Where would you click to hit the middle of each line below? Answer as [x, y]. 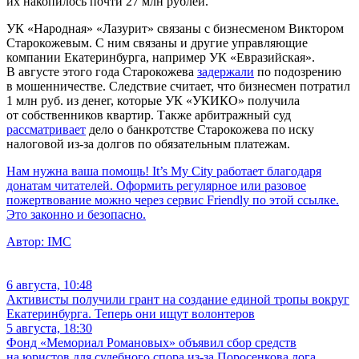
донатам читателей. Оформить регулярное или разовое [156, 185]
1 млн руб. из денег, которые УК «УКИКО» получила [153, 100]
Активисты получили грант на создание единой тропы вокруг [178, 299]
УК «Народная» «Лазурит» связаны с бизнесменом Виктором [175, 28]
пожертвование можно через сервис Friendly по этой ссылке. [173, 200]
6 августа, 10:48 [49, 284]
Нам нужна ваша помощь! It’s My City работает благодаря [164, 171]
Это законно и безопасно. [76, 214]
